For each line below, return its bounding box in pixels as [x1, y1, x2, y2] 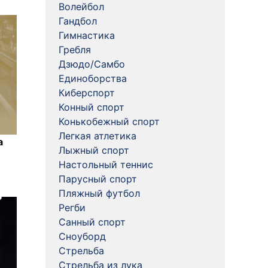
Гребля [59, 44, 91, 56]
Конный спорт [59, 101, 124, 113]
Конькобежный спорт [59, 115, 160, 127]
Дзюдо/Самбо [59, 58, 125, 70]
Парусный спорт [59, 173, 137, 185]
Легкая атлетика [59, 130, 136, 142]
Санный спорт [59, 216, 126, 228]
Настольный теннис [59, 159, 153, 170]
